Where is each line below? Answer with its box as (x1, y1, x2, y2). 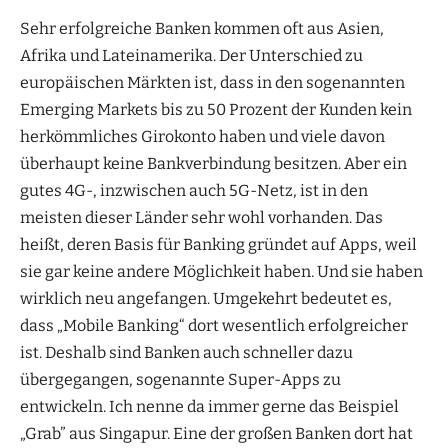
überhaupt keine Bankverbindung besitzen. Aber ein (20, 153, 407, 173)
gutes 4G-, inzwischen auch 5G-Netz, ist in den (20, 180, 368, 200)
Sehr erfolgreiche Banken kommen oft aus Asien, (20, 18, 384, 38)
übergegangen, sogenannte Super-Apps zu (20, 369, 341, 389)
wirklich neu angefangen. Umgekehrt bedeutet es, (20, 288, 392, 308)
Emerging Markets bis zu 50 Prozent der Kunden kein (20, 99, 412, 119)
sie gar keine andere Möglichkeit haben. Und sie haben (20, 261, 423, 281)
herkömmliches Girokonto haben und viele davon (20, 126, 385, 146)
